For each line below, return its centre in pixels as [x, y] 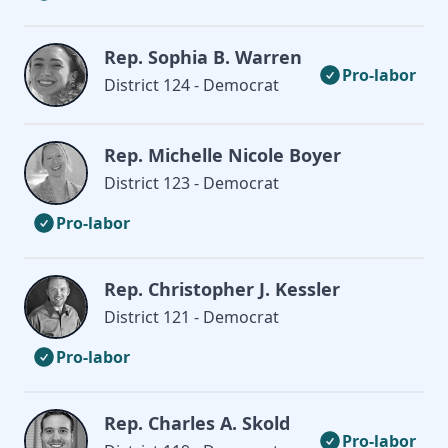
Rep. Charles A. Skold [197, 422]
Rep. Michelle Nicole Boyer [222, 154]
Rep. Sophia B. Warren [203, 56]
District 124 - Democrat [191, 84]
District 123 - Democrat [191, 182]
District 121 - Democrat [191, 316]
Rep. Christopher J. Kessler [222, 288]
